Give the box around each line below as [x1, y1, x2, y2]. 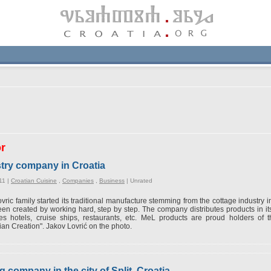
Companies [62, 177, 94, 184]
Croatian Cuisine [11, 177, 57, 184]
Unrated [130, 177, 152, 184]
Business [99, 177, 125, 184]
